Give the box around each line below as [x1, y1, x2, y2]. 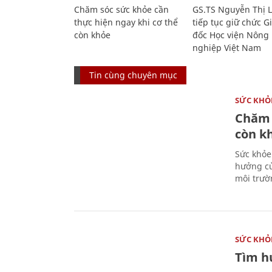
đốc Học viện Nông [192, 29, 269, 41]
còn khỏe [74, 29, 110, 41]
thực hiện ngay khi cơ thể [74, 16, 178, 28]
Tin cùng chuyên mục [89, 69, 177, 81]
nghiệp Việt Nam [192, 41, 261, 53]
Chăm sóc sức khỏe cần [74, 3, 169, 15]
